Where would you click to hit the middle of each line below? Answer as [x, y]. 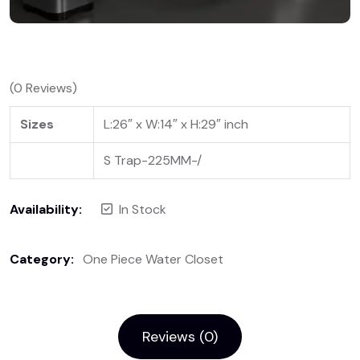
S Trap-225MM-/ [153, 161]
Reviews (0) [180, 337]
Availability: [46, 210]
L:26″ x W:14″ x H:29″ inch [176, 125]
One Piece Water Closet [153, 260]
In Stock [143, 210]
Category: [43, 260]
